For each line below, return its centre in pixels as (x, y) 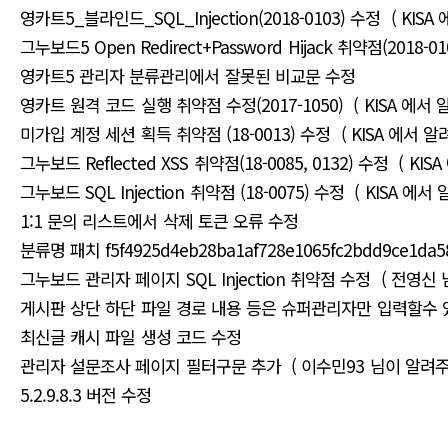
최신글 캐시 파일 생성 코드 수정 (133, 336)
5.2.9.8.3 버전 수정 (88, 394)
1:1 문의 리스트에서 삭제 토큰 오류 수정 (162, 220)
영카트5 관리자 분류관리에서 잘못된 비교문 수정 (190, 75)
